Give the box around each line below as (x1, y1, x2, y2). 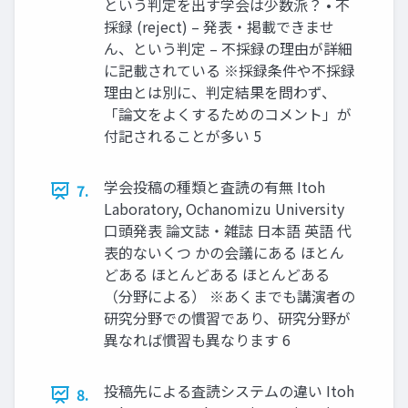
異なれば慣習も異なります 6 (104, 329, 291, 351)
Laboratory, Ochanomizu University (104, 198, 344, 219)
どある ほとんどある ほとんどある (104, 263, 330, 285)
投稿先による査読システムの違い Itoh (104, 380, 354, 402)
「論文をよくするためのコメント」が (104, 103, 352, 125)
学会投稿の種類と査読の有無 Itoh (104, 176, 325, 198)
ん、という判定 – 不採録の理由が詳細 (104, 37, 352, 59)
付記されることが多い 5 (104, 125, 261, 147)
